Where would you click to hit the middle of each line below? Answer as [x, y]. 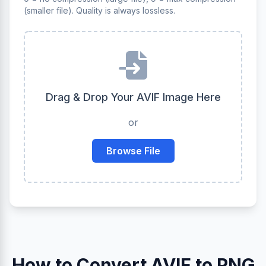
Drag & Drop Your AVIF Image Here [133, 97]
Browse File [133, 151]
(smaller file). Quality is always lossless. [99, 10]
